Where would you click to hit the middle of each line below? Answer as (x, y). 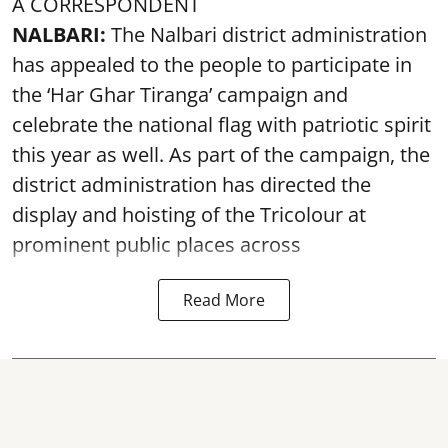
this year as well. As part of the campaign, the (221, 154)
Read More (224, 300)
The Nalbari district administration (266, 34)
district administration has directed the (191, 184)
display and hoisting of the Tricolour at (189, 214)
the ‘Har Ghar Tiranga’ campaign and (180, 94)
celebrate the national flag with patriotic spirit (221, 124)
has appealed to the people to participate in (212, 64)
